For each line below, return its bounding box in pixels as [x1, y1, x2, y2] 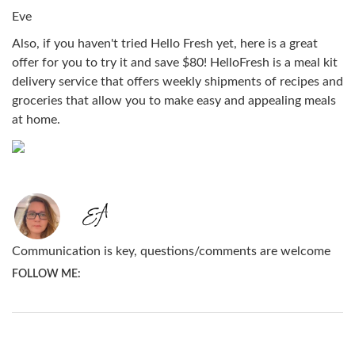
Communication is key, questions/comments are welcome [12, 244, 330, 258]
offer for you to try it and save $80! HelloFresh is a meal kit [12, 55, 338, 69]
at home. [12, 113, 60, 126]
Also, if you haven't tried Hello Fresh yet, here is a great [12, 36, 318, 50]
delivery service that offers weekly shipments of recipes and [12, 74, 343, 88]
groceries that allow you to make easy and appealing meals [12, 94, 336, 107]
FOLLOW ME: [12, 268, 81, 280]
